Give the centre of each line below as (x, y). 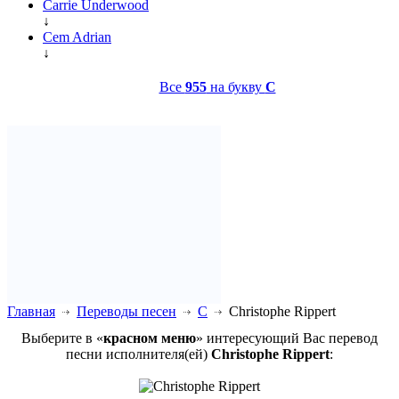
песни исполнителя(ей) (138, 354)
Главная (31, 311)
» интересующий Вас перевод (287, 338)
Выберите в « (62, 338)
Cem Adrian (77, 37)
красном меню (150, 338)
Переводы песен (126, 311)
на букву (236, 86)
